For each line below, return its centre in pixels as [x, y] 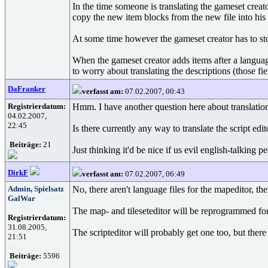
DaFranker [27, 89]
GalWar [22, 198]
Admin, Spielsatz [36, 189]
